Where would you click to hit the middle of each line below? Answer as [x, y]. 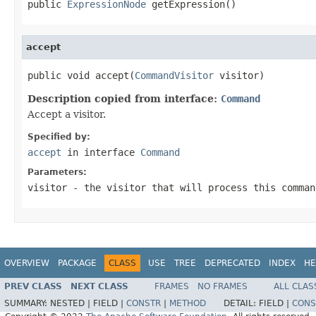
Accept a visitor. [67, 114]
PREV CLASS [33, 287]
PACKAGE [77, 263]
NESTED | [72, 304]
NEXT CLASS [99, 287]
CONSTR [144, 304]
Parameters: [57, 172]
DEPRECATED [232, 263]
